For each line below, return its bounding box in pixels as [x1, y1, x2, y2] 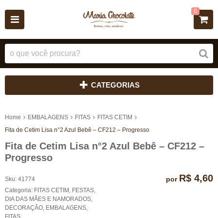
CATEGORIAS [91, 81, 140, 89]
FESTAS [72, 186, 94, 194]
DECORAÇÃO [5, 204, 43, 211]
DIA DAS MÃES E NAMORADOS [5, 195, 91, 202]
